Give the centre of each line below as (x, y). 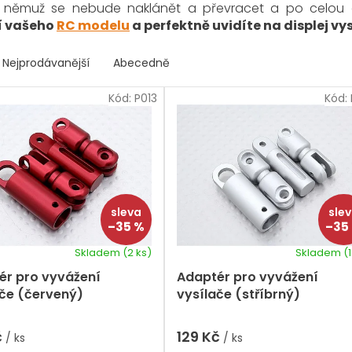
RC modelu (93, 25)
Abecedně (141, 62)
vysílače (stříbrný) (238, 295)
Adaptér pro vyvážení (247, 277)
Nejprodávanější (46, 62)
